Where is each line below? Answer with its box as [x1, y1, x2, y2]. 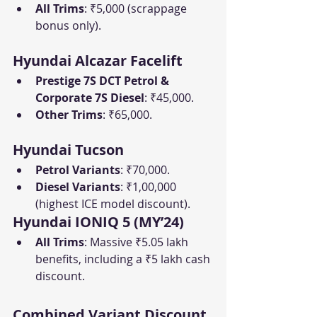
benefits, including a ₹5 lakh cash [35, 251, 213, 267]
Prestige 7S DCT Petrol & [35, 73, 172, 89]
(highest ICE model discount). [35, 196, 190, 212]
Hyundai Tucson [13, 140, 124, 160]
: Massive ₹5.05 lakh [84, 234, 191, 250]
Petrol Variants [35, 162, 120, 178]
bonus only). [35, 18, 101, 34]
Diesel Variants [35, 179, 120, 195]
